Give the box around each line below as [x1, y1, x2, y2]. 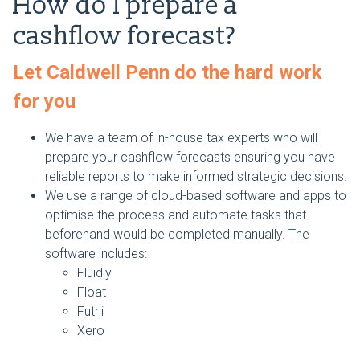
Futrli [77, 303, 104, 319]
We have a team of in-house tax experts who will [45, 129, 317, 145]
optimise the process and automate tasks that [45, 207, 306, 223]
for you [13, 89, 76, 112]
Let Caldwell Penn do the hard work [13, 60, 322, 84]
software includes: [45, 245, 147, 261]
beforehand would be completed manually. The [45, 226, 309, 242]
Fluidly [77, 264, 112, 280]
